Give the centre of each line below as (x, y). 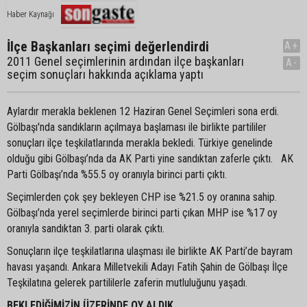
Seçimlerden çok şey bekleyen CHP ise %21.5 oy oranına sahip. (142, 197)
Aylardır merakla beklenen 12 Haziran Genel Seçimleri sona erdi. (143, 111)
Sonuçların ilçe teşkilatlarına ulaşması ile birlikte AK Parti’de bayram (150, 251)
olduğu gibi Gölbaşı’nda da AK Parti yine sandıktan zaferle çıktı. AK (150, 159)
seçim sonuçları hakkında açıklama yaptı (105, 74)
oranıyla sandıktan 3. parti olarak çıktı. (86, 229)
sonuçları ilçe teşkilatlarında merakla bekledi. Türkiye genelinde (140, 143)
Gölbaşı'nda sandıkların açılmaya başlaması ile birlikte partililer (137, 127)
